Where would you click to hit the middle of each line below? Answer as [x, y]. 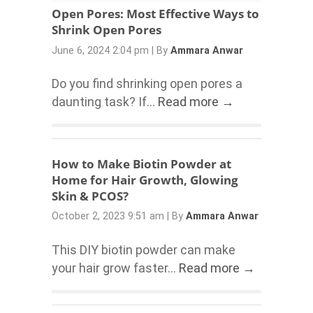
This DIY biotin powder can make [143, 249]
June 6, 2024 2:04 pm [100, 50]
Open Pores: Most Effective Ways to [155, 14]
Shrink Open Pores [106, 30]
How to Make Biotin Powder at [141, 163]
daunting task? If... [104, 101]
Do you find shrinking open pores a [147, 83]
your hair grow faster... [115, 268]
